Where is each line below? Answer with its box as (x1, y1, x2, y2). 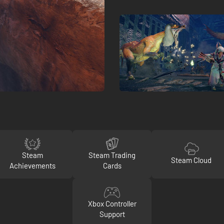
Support (99, 209, 125, 218)
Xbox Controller (87, 198, 136, 208)
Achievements (9, 160, 56, 170)
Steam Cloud (171, 155, 212, 165)
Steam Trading (88, 150, 135, 159)
